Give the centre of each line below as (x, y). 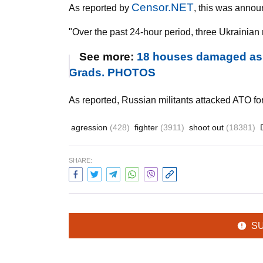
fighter (147, 127)
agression (90, 127)
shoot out (208, 127)
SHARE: (80, 160)
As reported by (100, 8)
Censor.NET (163, 7)
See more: (108, 57)
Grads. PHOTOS (112, 73)
